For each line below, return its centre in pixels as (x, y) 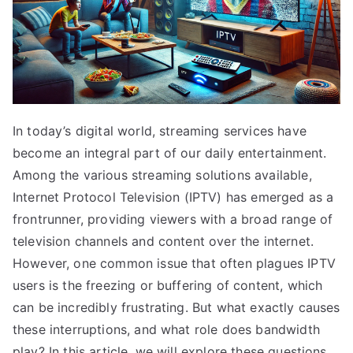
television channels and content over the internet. (163, 241)
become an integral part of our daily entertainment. (170, 152)
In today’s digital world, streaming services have (160, 130)
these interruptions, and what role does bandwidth (166, 329)
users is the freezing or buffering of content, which (168, 285)
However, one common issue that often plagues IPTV (174, 263)
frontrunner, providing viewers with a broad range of (173, 219)
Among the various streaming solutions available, (162, 175)
